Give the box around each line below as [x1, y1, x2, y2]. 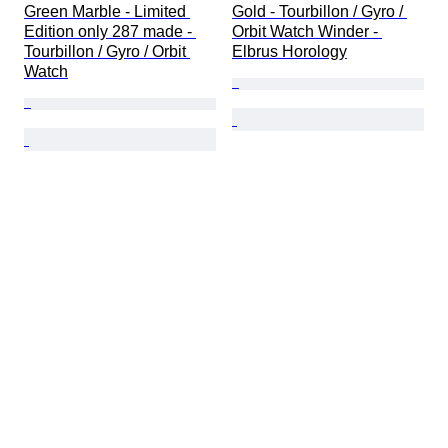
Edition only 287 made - [24, 22, 196, 40]
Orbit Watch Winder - [232, 22, 382, 40]
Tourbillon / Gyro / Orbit [24, 42, 190, 60]
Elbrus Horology [232, 42, 347, 60]
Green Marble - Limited [24, 2, 190, 20]
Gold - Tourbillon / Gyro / [232, 2, 407, 20]
